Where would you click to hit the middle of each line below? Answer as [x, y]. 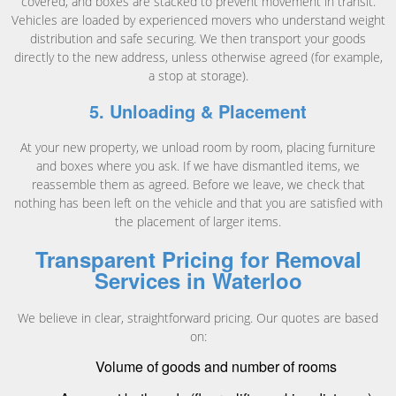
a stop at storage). [198, 76]
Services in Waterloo [198, 280]
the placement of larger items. [198, 221]
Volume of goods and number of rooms [216, 366]
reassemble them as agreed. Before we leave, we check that [198, 184]
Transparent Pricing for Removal [198, 259]
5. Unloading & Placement [198, 111]
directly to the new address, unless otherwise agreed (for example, [198, 57]
